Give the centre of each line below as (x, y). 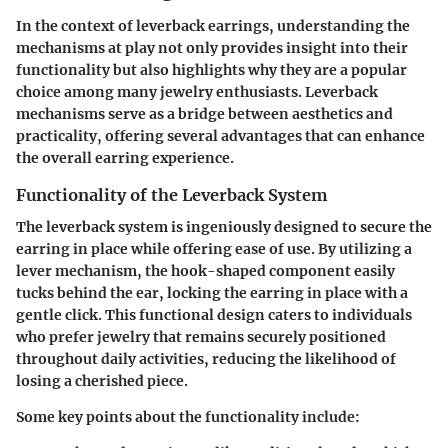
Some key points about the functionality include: (188, 417)
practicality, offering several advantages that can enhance (220, 136)
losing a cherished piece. (102, 381)
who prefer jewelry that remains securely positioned (201, 337)
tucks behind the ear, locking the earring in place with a (212, 293)
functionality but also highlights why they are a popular (211, 70)
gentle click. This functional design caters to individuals (214, 315)
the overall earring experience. (125, 158)
